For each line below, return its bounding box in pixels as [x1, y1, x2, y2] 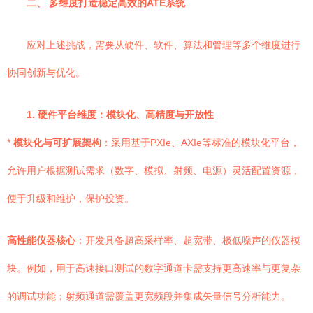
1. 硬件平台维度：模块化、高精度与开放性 [27, 109, 214, 120]
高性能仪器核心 [7, 235, 75, 246]
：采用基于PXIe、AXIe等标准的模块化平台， [101, 137, 300, 148]
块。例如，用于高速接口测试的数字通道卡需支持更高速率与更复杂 [7, 263, 300, 274]
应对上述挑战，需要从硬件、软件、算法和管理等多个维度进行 [27, 39, 300, 50]
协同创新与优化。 [7, 67, 85, 78]
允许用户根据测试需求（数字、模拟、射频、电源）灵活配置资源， [7, 165, 300, 176]
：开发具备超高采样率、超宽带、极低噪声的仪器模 [75, 235, 300, 246]
